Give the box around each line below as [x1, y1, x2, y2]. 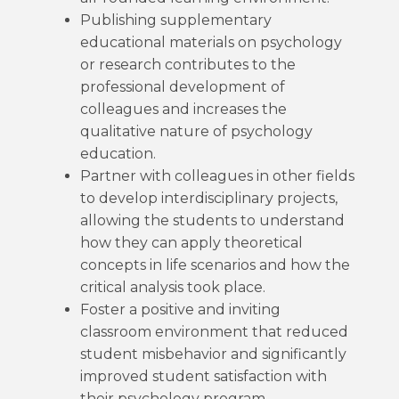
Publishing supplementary [80, 12, 272, 28]
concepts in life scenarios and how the [80, 256, 350, 273]
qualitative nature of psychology [80, 123, 313, 140]
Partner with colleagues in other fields [80, 167, 354, 184]
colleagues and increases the [80, 101, 287, 118]
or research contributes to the [80, 56, 296, 73]
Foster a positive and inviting [80, 301, 281, 318]
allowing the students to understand [80, 212, 345, 229]
